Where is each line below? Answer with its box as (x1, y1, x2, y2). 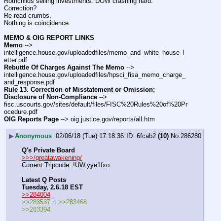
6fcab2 (137, 132, 156, 140)
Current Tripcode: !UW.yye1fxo (22, 161, 110, 169)
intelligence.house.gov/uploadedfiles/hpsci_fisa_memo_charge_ (4, 71, 185, 79)
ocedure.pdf (4, 108, 37, 116)
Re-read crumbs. (4, 11, 51, 19)
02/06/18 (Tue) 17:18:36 (56, 132, 124, 140)
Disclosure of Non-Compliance (4, 93, 97, 101)
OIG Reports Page (4, 115, 59, 123)
